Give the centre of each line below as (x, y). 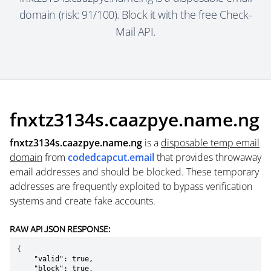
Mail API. (135, 31)
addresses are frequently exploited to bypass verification (131, 186)
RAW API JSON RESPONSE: (60, 229)
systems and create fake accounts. (83, 201)
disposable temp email (210, 143)
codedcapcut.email (111, 157)
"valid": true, (25, 259)
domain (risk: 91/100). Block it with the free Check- (135, 15)
